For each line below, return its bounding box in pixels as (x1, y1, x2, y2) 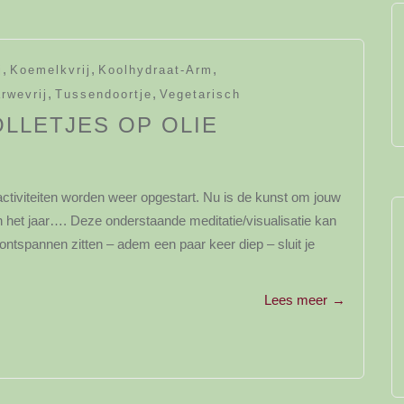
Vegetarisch (160, 87, 241, 101)
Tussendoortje (55, 87, 152, 101)
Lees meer (264, 292, 327, 308)
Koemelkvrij (10, 63, 91, 77)
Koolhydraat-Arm (98, 63, 213, 77)
